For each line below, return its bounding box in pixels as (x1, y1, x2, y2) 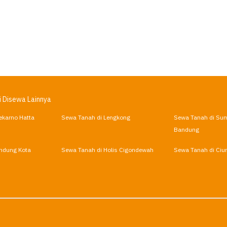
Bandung (173, 126, 199, 134)
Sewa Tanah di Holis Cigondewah (61, 146, 154, 154)
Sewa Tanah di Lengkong (61, 113, 131, 122)
